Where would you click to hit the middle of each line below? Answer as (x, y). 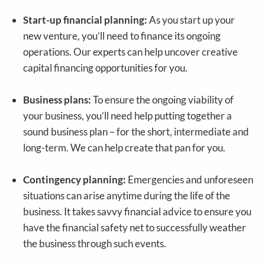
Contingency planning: (75, 180)
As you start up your (191, 20)
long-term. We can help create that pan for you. (125, 148)
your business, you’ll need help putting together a (128, 116)
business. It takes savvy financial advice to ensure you (138, 212)
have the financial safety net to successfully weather (135, 228)
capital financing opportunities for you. (106, 68)
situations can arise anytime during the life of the (127, 196)
